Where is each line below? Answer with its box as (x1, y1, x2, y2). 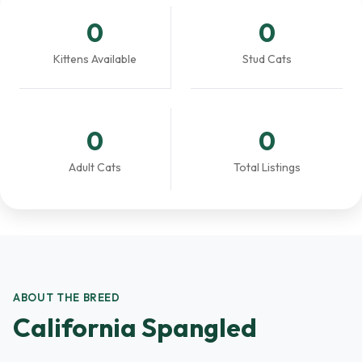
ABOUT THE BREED (13, 291, 120, 304)
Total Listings (233, 160, 301, 175)
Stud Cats (242, 52, 292, 66)
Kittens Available (53, 52, 137, 66)
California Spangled (13, 311, 257, 343)
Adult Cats (69, 160, 121, 175)
